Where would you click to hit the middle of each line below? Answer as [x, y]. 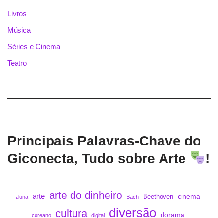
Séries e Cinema [34, 46]
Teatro [17, 63]
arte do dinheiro [86, 195]
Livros [17, 13]
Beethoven [158, 196]
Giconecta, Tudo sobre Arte [99, 158]
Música [19, 30]
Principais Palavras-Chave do [104, 141]
